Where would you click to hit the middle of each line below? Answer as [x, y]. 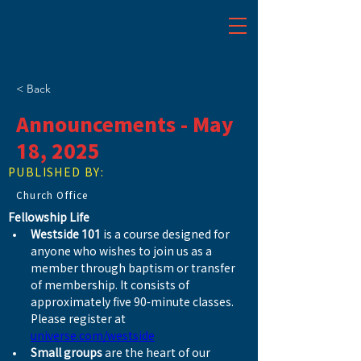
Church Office [52, 195]
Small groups [66, 353]
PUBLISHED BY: [56, 172]
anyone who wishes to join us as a [122, 251]
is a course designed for [166, 234]
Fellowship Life [49, 218]
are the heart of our [158, 353]
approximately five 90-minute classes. [133, 302]
